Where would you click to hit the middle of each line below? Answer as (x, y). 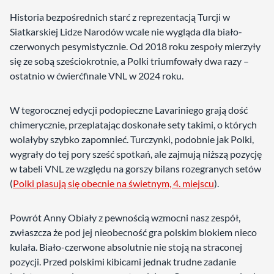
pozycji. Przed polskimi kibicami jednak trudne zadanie (123, 261)
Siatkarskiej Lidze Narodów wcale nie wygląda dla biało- (126, 31)
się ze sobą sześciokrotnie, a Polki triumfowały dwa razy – (129, 61)
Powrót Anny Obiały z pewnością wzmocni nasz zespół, (125, 217)
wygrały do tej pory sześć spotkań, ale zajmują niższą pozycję (136, 154)
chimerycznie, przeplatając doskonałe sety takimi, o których (133, 124)
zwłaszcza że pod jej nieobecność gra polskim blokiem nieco (133, 232)
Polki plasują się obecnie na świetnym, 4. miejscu (113, 183)
